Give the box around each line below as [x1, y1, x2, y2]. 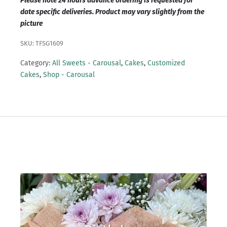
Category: [20, 59, 50, 68]
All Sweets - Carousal [52, 59, 121, 68]
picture [20, 19, 43, 28]
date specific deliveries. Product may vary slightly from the [20, 8, 204, 17]
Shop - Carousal [43, 70, 95, 80]
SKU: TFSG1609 [20, 40, 63, 48]
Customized [147, 59, 185, 68]
